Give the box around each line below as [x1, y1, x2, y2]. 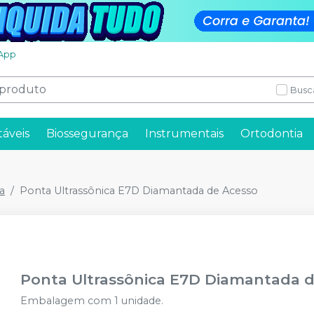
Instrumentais [145, 127, 224, 140]
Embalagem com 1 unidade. [20, 294, 164, 307]
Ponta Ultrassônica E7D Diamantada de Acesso [20, 184, 258, 197]
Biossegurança [46, 127, 128, 140]
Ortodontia [240, 127, 303, 140]
